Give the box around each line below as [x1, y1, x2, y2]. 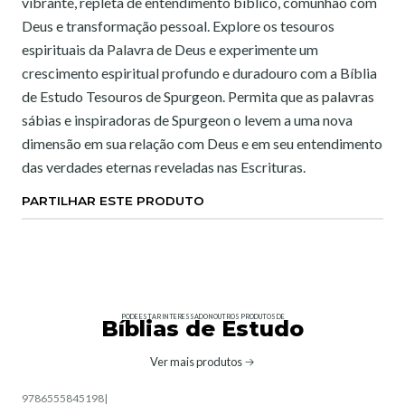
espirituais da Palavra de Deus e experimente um [22, 41, 318, 58]
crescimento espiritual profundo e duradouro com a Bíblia [22, 64, 377, 81]
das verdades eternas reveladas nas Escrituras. [22, 158, 306, 175]
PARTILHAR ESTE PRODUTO [22, 193, 204, 208]
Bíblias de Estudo [101, 316, 304, 342]
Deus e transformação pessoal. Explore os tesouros [22, 17, 334, 34]
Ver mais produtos [150, 354, 242, 369]
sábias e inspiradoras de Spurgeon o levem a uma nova [22, 111, 353, 128]
